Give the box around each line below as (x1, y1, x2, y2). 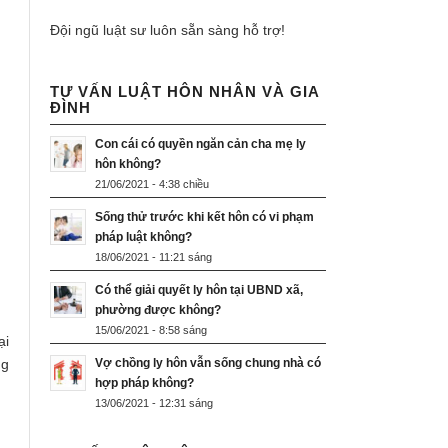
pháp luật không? (95, 230, 192, 245)
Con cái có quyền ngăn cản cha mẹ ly (95, 137, 306, 152)
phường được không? (95, 303, 221, 318)
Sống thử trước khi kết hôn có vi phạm (95, 210, 314, 225)
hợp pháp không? (95, 376, 194, 391)
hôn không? (95, 157, 161, 172)
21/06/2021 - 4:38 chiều (95, 178, 209, 191)
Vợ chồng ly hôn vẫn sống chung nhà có (95, 356, 321, 371)
